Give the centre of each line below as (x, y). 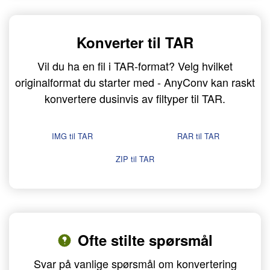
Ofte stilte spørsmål (145, 240)
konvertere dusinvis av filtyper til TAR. (135, 99)
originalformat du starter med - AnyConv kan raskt (135, 82)
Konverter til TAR (135, 42)
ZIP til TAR (135, 159)
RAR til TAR (198, 136)
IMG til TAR (72, 136)
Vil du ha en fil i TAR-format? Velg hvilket (135, 66)
